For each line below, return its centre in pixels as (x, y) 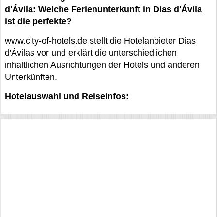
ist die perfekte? (38, 21)
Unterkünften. (31, 77)
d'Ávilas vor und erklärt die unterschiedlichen (91, 53)
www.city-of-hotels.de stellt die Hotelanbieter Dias (100, 41)
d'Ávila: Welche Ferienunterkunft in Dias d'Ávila (103, 9)
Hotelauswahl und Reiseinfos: (67, 96)
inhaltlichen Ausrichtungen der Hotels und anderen (102, 65)
